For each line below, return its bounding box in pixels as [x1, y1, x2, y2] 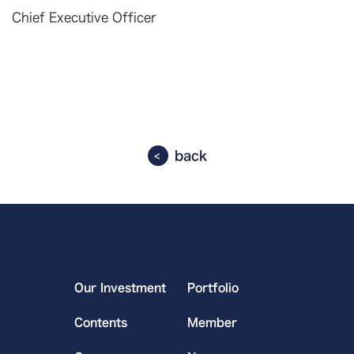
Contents [74, 317, 127, 329]
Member [187, 317, 237, 329]
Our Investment [74, 282, 166, 294]
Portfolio [187, 282, 239, 294]
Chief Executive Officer [12, 11, 156, 24]
